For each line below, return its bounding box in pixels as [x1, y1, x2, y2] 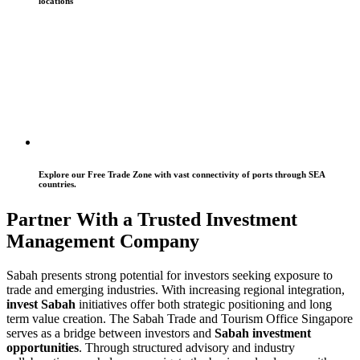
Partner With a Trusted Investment [6, 208, 297, 230]
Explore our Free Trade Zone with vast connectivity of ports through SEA [39, 169, 325, 179]
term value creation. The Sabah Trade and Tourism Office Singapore [6, 311, 353, 325]
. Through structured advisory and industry [79, 340, 295, 354]
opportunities [6, 340, 79, 354]
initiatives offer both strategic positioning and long [76, 297, 332, 311]
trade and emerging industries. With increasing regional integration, [6, 282, 345, 297]
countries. [39, 178, 76, 189]
